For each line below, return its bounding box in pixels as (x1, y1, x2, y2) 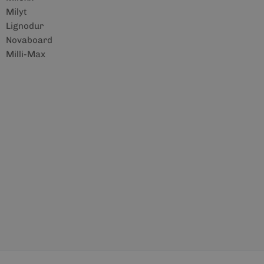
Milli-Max (5, 49, 45, 60)
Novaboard (5, 35, 52, 45)
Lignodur (5, 21, 44, 31)
